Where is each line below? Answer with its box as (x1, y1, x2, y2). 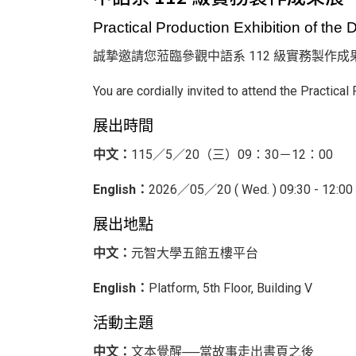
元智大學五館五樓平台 (131, 246, 258, 261)
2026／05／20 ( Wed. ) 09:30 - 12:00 (149, 182, 353, 197)
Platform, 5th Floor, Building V (149, 281, 312, 296)
